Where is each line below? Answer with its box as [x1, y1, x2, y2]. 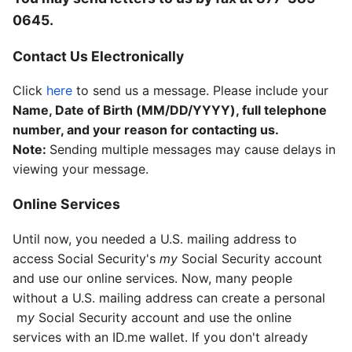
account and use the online [127, 309, 291, 325]
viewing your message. [13, 161, 148, 178]
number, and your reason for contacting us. [13, 122, 282, 138]
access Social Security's [13, 250, 159, 266]
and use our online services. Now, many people [13, 269, 292, 286]
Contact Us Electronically [13, 47, 184, 64]
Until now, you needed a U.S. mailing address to [13, 230, 297, 247]
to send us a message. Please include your [72, 82, 328, 99]
